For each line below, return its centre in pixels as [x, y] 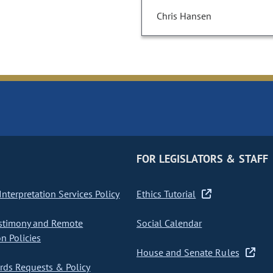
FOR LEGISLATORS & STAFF [202, 159]
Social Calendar [169, 223]
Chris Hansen [184, 16]
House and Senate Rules [188, 253]
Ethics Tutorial [166, 194]
